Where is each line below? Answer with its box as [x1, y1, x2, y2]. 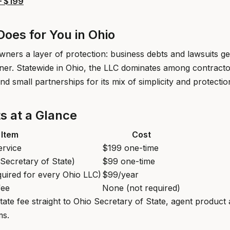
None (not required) [102, 183, 180, 193]
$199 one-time [102, 143, 159, 153]
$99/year [102, 169, 139, 180]
